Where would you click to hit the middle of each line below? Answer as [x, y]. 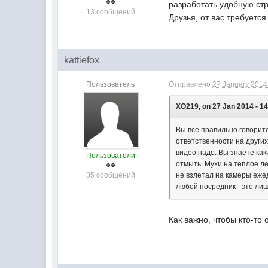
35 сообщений [110, 175]
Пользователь [111, 84]
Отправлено [191, 84]
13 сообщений [110, 12]
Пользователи [110, 156]
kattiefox [82, 60]
